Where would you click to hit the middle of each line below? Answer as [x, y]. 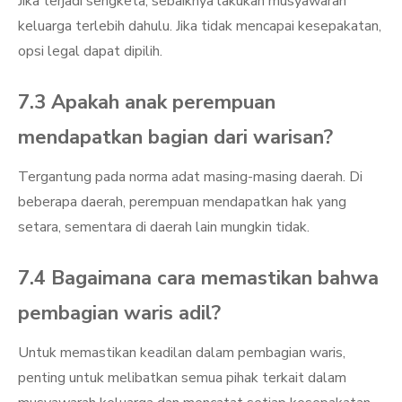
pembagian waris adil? [119, 313]
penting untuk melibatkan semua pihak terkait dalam [182, 378]
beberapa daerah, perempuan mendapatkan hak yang [182, 202]
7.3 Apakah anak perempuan [147, 102]
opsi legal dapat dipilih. [90, 51]
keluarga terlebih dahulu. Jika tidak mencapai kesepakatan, [200, 26]
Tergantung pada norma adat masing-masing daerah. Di [190, 177]
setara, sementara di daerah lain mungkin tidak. [164, 227]
